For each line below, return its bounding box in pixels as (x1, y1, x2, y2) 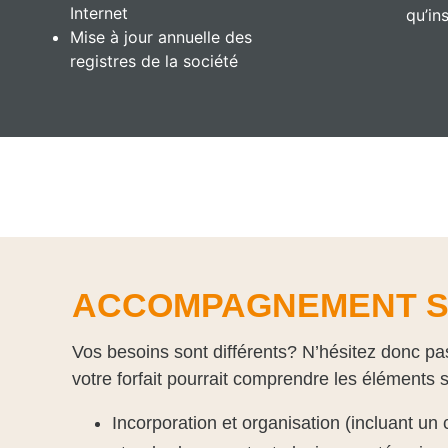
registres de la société (70, 50, 238, 71)
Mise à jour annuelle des (70, 26, 252, 47)
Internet (70, 2, 128, 23)
